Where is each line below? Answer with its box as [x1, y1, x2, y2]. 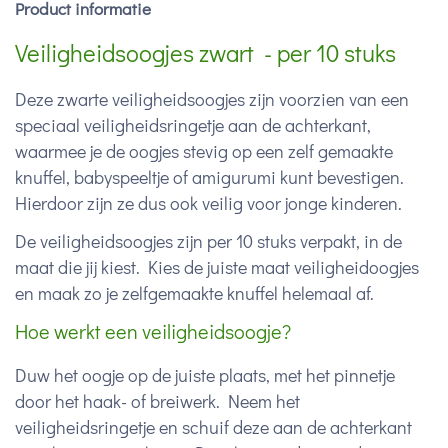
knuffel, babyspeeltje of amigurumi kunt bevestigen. [15, 165, 404, 189]
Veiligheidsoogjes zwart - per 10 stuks [15, 37, 396, 68]
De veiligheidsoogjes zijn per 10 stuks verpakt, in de [15, 229, 402, 253]
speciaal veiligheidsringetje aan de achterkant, [15, 113, 371, 137]
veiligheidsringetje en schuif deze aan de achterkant [15, 415, 412, 439]
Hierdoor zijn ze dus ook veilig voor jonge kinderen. [15, 191, 402, 215]
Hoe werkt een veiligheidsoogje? [15, 318, 291, 344]
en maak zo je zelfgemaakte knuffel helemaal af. [15, 281, 374, 305]
